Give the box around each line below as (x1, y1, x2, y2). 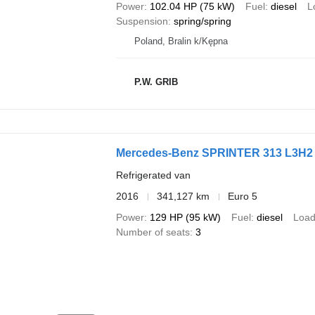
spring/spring (173, 15, 231, 27)
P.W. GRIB (134, 76, 178, 87)
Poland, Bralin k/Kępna (134, 36, 228, 47)
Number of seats (115, 226, 190, 238)
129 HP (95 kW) (149, 212, 221, 224)
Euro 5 (227, 191, 257, 202)
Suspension (115, 15, 168, 27)
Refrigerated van (115, 169, 191, 181)
